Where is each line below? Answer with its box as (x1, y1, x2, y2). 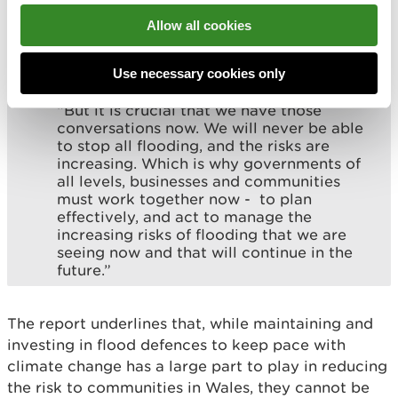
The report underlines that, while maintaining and (7, 314, 373, 333)
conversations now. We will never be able (57, 119, 363, 138)
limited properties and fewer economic (57, 52, 347, 70)
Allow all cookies (147, 17, 251, 33)
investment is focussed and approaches (57, 16, 349, 35)
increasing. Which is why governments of (57, 155, 361, 173)
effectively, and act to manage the (57, 208, 312, 227)
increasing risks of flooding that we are (57, 226, 346, 244)
